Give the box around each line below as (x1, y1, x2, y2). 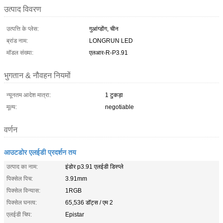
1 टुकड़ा (105, 91, 123, 99)
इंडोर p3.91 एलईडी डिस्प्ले (65, 163, 123, 170)
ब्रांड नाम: (6, 37, 28, 44)
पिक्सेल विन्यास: (6, 187, 40, 194)
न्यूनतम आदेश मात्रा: (6, 91, 51, 99)
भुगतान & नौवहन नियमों (4, 71, 71, 80)
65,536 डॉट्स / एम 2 (65, 199, 113, 206)
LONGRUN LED (89, 37, 133, 44)
